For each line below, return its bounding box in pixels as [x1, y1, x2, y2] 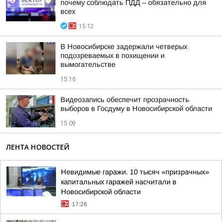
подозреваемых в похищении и [60, 52, 165, 59]
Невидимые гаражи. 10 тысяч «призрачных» [61, 168, 209, 176]
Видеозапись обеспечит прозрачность [60, 96, 189, 104]
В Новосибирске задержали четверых [60, 43, 187, 51]
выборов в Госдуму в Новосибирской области [60, 105, 212, 112]
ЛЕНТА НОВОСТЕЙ [6, 142, 69, 152]
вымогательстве [60, 60, 115, 68]
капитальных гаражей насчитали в [61, 178, 176, 186]
